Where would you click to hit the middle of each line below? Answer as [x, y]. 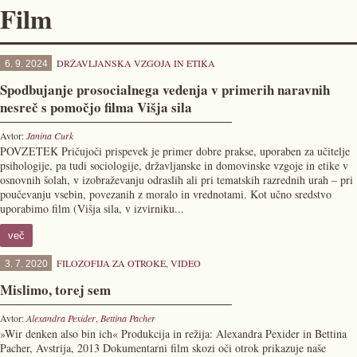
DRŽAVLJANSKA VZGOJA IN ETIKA [136, 63]
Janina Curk [50, 135]
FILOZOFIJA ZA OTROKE [111, 263]
